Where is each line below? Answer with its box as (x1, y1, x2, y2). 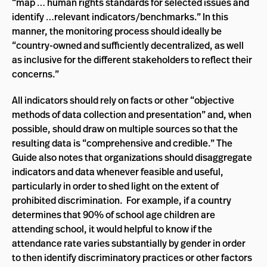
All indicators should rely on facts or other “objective (12, 94, 234, 107)
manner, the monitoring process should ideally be (12, 24, 222, 38)
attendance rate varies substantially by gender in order (12, 237, 246, 250)
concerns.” (12, 67, 59, 80)
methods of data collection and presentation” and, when (12, 108, 252, 121)
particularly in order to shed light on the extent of (12, 179, 219, 193)
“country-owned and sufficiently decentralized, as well (12, 39, 244, 52)
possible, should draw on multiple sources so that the (12, 122, 238, 135)
